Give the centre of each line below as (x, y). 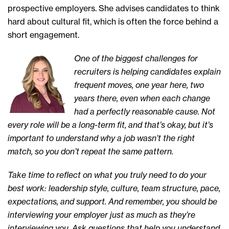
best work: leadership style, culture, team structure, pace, (114, 188)
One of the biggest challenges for (136, 58)
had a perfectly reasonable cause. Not (145, 111)
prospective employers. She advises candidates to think (114, 8)
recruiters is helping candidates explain (147, 72)
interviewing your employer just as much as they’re (101, 215)
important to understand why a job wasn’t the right (101, 138)
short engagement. (43, 35)
